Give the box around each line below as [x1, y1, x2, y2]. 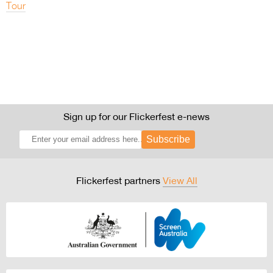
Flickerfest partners [76, 174, 163, 187]
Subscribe [146, 134, 190, 145]
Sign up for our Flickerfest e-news [63, 110, 210, 123]
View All [162, 174, 197, 187]
